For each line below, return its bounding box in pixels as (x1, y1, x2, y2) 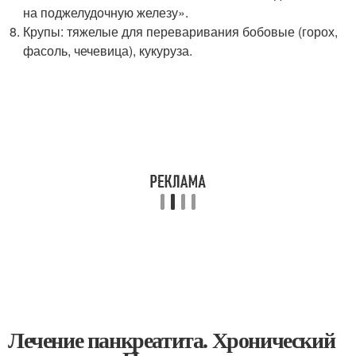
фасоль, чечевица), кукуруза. (23, 41, 193, 60)
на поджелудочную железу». (23, 3, 189, 21)
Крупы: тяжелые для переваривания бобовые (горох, (23, 22, 339, 41)
